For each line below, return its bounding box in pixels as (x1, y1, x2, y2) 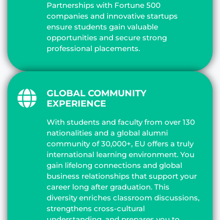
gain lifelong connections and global (47, 160, 182, 170)
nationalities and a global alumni (47, 128, 168, 137)
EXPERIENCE (47, 98, 106, 109)
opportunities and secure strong (47, 32, 167, 42)
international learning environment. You (47, 149, 194, 159)
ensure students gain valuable (47, 22, 158, 31)
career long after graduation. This (47, 182, 169, 192)
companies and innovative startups (47, 11, 178, 21)
